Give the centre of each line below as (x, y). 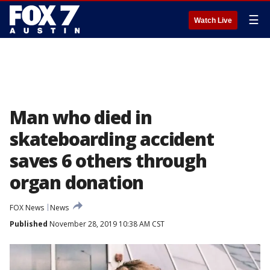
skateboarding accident (112, 139)
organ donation (77, 182)
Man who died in (81, 117)
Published (29, 224)
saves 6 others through (108, 161)
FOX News (27, 208)
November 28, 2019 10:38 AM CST (106, 224)
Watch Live (213, 20)
